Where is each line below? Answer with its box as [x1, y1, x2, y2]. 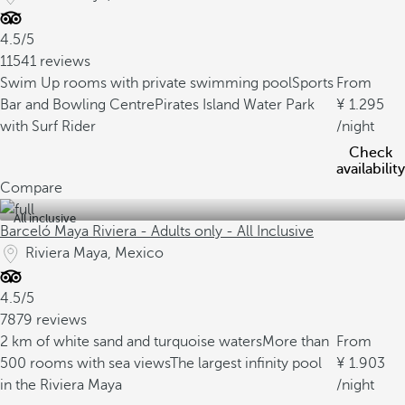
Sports [292, 75, 334, 91]
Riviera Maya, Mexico [25, 245, 164, 261]
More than [262, 334, 329, 350]
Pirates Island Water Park [155, 97, 315, 113]
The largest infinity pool [170, 355, 322, 372]
